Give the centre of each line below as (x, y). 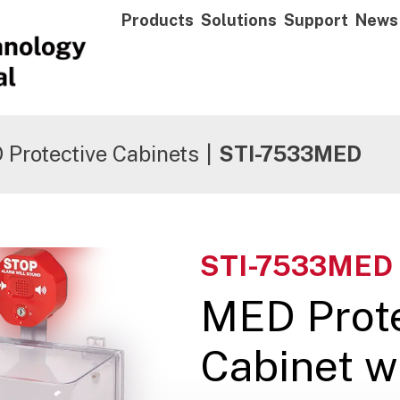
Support (316, 20)
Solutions (239, 20)
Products (158, 20)
